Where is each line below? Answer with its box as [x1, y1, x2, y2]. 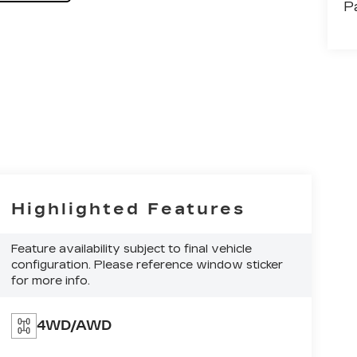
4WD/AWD [37, 317, 112, 333]
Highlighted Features [11, 199, 246, 219]
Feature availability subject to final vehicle [11, 242, 253, 256]
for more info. [11, 274, 91, 288]
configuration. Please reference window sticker [11, 258, 284, 272]
